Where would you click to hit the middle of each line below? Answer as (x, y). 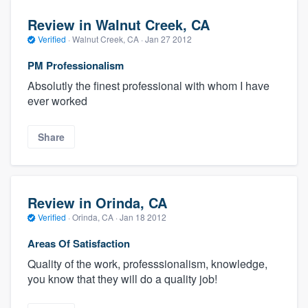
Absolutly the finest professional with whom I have (148, 85)
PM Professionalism (76, 65)
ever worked (57, 100)
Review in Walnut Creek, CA (119, 25)
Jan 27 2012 (168, 39)
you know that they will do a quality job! (122, 278)
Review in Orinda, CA (97, 203)
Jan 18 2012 (143, 217)
